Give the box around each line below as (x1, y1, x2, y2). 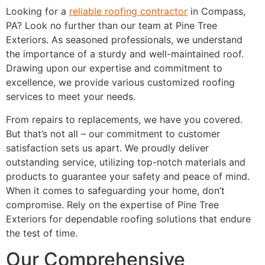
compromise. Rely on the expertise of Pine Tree (6, 198, 219, 211)
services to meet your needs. (6, 91, 135, 103)
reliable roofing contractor (69, 5, 188, 18)
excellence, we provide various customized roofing (6, 76, 235, 89)
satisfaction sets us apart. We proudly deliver (6, 141, 209, 154)
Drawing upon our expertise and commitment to (6, 62, 222, 75)
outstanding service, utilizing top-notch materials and (6, 156, 245, 168)
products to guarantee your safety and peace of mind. (6, 170, 250, 182)
